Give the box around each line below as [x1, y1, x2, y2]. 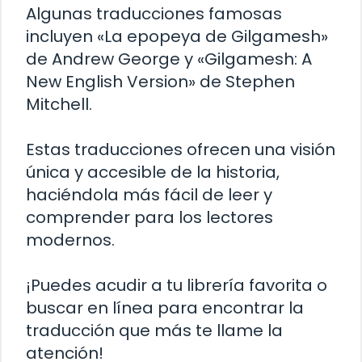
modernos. [26, 229, 115, 252]
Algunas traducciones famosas [26, 2, 282, 26]
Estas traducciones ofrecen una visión [26, 138, 335, 162]
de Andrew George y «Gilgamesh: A [26, 48, 312, 71]
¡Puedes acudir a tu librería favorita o [26, 274, 327, 297]
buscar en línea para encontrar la [26, 297, 304, 320]
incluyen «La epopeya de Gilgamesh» [26, 25, 328, 48]
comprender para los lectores [26, 206, 273, 229]
